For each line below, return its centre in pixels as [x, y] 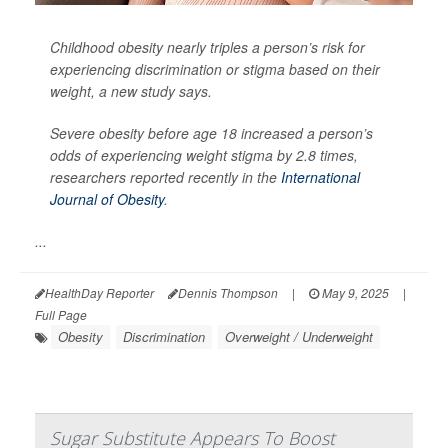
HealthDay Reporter [99, 292]
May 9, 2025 [354, 292]
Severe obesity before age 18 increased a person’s [211, 132]
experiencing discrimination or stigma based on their [215, 68]
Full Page [61, 314]
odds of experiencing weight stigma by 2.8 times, [204, 154]
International [320, 176]
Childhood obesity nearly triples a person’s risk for [207, 46]
